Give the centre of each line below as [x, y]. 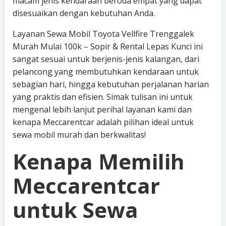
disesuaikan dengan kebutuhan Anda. [84, 13]
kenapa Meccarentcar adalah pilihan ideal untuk [103, 122]
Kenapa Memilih [99, 161]
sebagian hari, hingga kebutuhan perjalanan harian [111, 84]
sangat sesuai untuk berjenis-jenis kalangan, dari [106, 59]
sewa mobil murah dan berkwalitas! [79, 135]
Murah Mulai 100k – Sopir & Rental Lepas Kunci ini [108, 46]
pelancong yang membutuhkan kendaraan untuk [106, 72]
